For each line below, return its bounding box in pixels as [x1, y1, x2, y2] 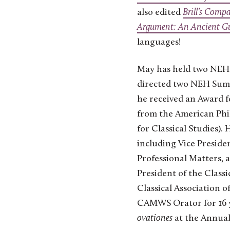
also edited [137, 8, 183, 18]
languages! [137, 37, 181, 48]
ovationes [137, 214, 175, 224]
